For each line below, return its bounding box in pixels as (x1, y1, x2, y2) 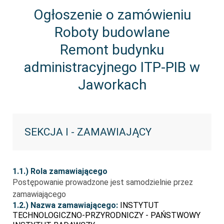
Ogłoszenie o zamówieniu (33, 6, 191, 23)
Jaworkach (77, 76, 146, 93)
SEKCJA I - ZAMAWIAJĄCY (24, 126, 151, 138)
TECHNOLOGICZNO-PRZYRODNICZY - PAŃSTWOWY (12, 210, 200, 220)
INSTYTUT (120, 200, 159, 210)
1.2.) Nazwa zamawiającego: (12, 200, 120, 210)
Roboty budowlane (54, 24, 170, 40)
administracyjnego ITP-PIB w (24, 59, 200, 75)
